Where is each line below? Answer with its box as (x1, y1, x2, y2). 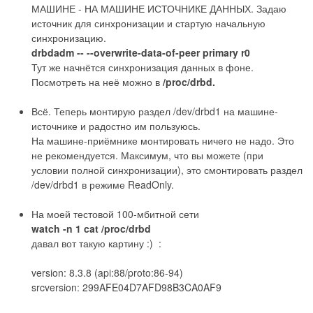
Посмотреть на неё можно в (31, 74, 163, 89)
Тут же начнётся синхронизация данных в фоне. (31, 59, 254, 74)
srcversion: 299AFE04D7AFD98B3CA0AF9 (31, 279, 221, 294)
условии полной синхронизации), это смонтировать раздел (31, 162, 303, 177)
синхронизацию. (31, 30, 106, 45)
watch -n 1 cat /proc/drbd (31, 221, 151, 235)
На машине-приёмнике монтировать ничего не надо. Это (31, 133, 294, 147)
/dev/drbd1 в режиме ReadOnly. (31, 177, 174, 191)
